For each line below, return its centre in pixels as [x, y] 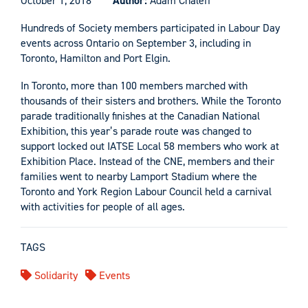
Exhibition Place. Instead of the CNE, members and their [147, 161]
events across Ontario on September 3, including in [136, 43]
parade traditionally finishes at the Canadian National [140, 115]
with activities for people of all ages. [103, 206]
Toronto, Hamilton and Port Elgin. [96, 58]
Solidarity [55, 275]
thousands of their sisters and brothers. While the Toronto [151, 100]
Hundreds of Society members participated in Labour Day [150, 27]
